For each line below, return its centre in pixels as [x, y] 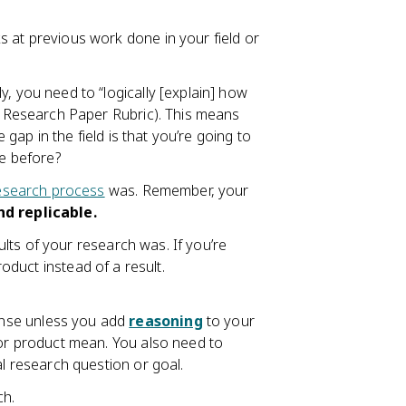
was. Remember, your [177, 190]
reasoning [166, 321]
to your [228, 321]
